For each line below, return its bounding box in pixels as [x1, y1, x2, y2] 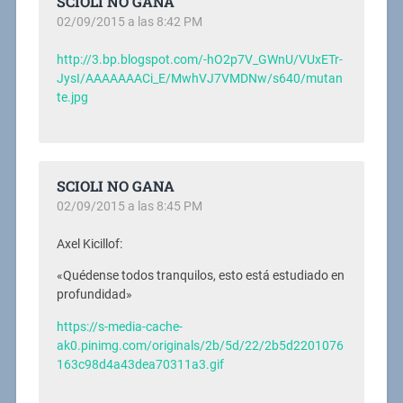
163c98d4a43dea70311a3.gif [56, 356, 224, 372]
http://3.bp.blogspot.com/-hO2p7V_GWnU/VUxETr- [56, 52, 343, 67]
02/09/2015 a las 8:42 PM [56, 14, 202, 29]
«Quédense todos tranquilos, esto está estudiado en [56, 268, 345, 284]
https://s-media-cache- [56, 318, 183, 335]
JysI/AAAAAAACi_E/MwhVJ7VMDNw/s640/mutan [56, 71, 343, 86]
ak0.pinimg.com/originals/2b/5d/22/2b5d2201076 [56, 337, 344, 354]
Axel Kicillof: [56, 237, 122, 252]
